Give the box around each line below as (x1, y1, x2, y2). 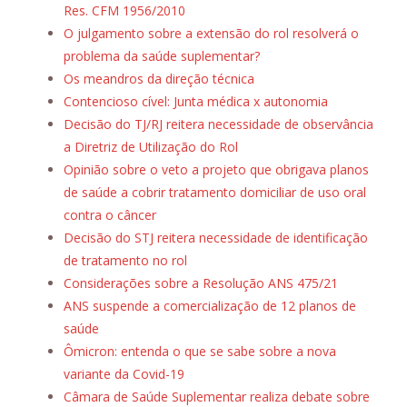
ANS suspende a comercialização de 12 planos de (64, 297, 356, 315)
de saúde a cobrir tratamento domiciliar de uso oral (64, 184, 366, 202)
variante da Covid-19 (64, 365, 184, 383)
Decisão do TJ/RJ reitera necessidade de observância (64, 115, 373, 134)
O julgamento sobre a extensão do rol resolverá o (64, 25, 359, 43)
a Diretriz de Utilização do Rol (64, 138, 238, 156)
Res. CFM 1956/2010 (64, 2, 185, 20)
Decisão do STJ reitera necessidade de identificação (64, 229, 368, 247)
